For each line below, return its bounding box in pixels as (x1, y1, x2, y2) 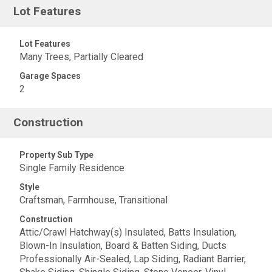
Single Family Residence (19, 162, 124, 174)
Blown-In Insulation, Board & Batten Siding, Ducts (19, 240, 226, 251)
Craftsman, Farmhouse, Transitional (19, 194, 168, 206)
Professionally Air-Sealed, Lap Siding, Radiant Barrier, (19, 253, 246, 265)
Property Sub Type (19, 150, 93, 160)
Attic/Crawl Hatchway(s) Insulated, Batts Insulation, (19, 226, 236, 238)
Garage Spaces (19, 71, 81, 81)
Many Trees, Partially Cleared (19, 51, 143, 63)
